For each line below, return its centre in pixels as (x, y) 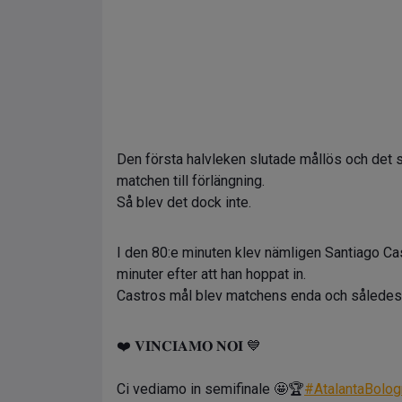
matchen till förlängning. (191, 181)
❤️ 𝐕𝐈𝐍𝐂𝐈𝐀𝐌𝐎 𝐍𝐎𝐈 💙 (189, 346)
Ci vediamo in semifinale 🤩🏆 (210, 389)
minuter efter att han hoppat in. (211, 274)
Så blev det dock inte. (184, 202)
